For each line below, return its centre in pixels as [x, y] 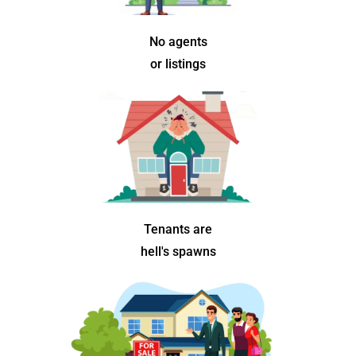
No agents [178, 42]
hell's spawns [178, 252]
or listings [178, 64]
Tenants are [178, 230]
